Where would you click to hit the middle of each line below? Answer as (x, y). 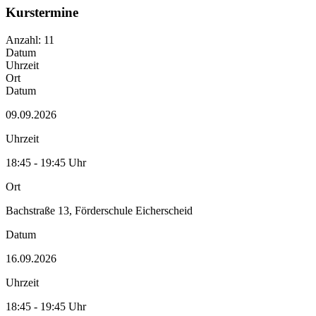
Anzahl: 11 (30, 39)
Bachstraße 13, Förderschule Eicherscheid (99, 210)
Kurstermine (42, 13)
